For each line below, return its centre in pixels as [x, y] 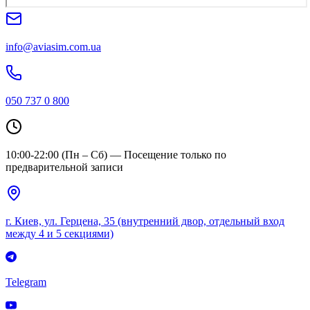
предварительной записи [64, 167]
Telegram [26, 282]
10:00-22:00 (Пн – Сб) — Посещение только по [116, 154]
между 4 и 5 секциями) [60, 233]
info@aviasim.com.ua [53, 46]
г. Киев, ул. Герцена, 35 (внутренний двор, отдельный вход [145, 221]
